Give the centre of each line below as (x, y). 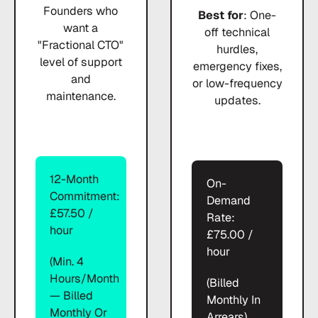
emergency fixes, (237, 67)
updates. (237, 101)
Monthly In (233, 300)
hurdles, (237, 50)
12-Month (75, 179)
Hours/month (85, 279)
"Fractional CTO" (81, 45)
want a (81, 28)
